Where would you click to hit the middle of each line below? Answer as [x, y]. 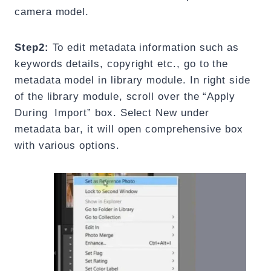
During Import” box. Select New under [112, 113]
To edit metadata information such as [146, 48]
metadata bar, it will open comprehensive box [129, 129]
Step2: [34, 48]
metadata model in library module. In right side [132, 80]
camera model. [52, 12]
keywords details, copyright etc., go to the [122, 64]
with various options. [67, 146]
